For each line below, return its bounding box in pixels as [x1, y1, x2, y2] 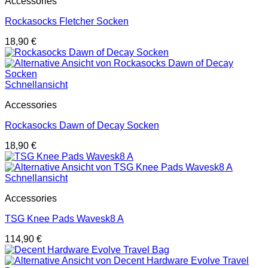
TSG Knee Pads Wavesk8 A [5, 214, 124, 224]
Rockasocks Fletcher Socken [5, 16, 129, 26]
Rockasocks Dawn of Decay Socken [5, 120, 159, 130]
